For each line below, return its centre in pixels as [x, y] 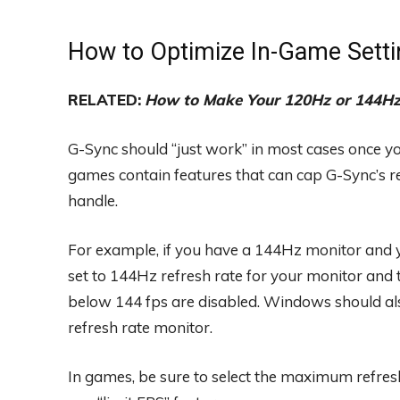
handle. [93, 201]
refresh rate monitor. [140, 328]
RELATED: [104, 100]
